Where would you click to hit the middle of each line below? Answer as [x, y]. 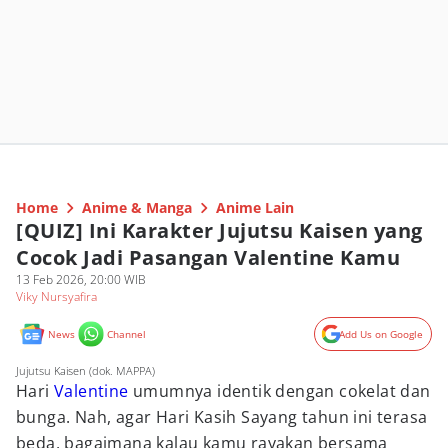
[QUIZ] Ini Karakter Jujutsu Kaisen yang [219, 230]
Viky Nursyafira [56, 296]
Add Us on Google [381, 334]
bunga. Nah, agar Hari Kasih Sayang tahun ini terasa [222, 417]
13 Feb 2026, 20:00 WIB [81, 279]
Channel [126, 334]
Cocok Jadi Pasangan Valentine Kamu [208, 257]
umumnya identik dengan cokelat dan [279, 391]
